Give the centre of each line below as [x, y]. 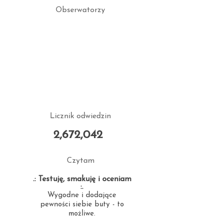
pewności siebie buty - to [82, 205]
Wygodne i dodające [82, 195]
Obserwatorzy [80, 10]
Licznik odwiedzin [80, 116]
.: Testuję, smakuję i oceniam [82, 179]
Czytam [80, 161]
